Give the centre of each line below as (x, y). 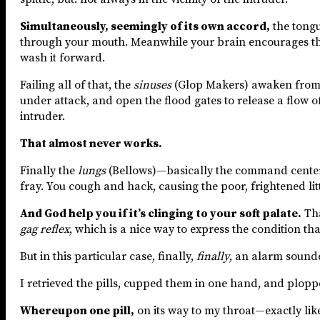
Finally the (49, 170)
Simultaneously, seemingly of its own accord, (145, 26)
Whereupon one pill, (77, 310)
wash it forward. (62, 57)
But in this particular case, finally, (108, 256)
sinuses (152, 85)
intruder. (42, 116)
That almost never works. (91, 143)
